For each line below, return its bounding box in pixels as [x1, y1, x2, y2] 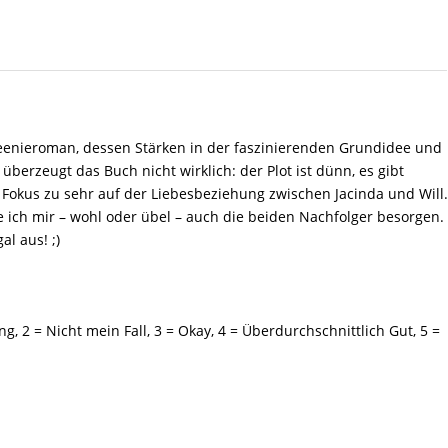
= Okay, [162, 320, 219, 340]
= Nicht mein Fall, [30, 320, 155, 340]
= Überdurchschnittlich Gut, [226, 320, 421, 340]
